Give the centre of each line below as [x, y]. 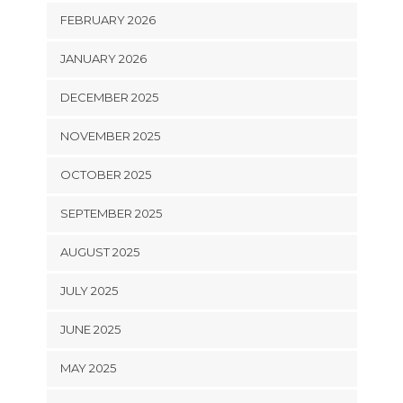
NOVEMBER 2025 [110, 135]
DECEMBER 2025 [109, 97]
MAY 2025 [88, 367]
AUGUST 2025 [99, 251]
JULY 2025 [89, 290]
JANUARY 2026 [103, 58]
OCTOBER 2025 [105, 174]
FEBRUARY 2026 [107, 19]
